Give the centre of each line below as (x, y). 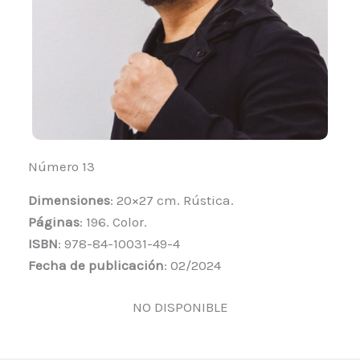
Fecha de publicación (96, 266)
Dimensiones (69, 200)
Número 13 (61, 167)
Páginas (54, 222)
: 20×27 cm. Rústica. (172, 200)
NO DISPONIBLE (180, 307)
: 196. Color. (113, 222)
